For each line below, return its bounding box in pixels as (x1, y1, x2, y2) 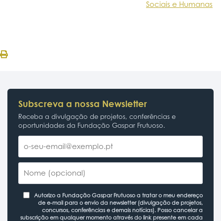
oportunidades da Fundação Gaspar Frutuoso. (18, 121, 165, 129)
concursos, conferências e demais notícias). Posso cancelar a (42, 206, 203, 214)
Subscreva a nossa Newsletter (18, 98, 147, 109)
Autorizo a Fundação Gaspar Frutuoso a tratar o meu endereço (34, 191, 203, 199)
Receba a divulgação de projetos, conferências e (18, 112, 176, 120)
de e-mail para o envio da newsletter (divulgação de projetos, (38, 199, 203, 206)
